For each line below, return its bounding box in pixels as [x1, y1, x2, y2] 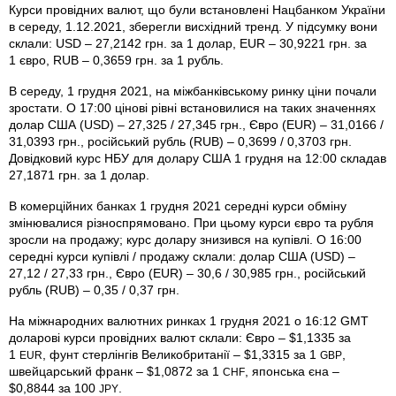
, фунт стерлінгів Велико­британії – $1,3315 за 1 [42, 346, 320, 362]
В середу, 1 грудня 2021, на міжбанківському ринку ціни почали [9, 83, 377, 98]
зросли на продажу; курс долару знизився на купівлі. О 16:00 [9, 232, 362, 247]
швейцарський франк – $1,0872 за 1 [9, 363, 223, 378]
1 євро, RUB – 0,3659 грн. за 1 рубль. [9, 52, 224, 67]
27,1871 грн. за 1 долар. [9, 167, 149, 182]
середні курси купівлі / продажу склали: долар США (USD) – [9, 248, 355, 263]
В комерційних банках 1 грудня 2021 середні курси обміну [9, 198, 346, 213]
